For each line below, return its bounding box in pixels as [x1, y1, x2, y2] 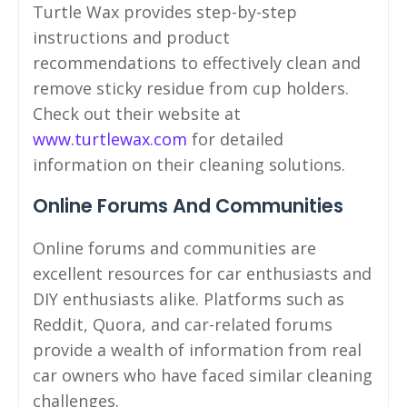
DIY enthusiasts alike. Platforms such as [33, 288, 344, 311]
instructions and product [33, 26, 230, 49]
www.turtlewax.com [33, 128, 187, 151]
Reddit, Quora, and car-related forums [33, 313, 333, 336]
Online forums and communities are [33, 237, 316, 260]
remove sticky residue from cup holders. [33, 77, 349, 100]
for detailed [187, 128, 283, 151]
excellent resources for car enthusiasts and [33, 263, 372, 285]
